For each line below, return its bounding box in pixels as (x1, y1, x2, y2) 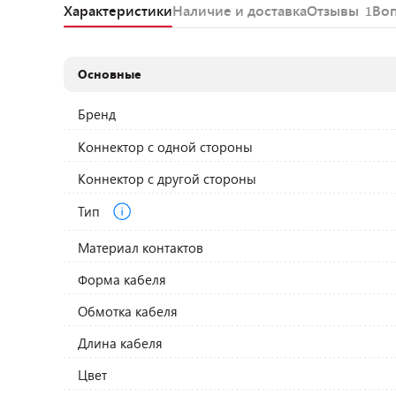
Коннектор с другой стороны (78, 170, 257, 187)
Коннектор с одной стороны (78, 138, 254, 156)
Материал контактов (78, 239, 204, 256)
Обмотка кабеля (78, 302, 179, 320)
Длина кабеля (78, 334, 164, 352)
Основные (78, 65, 142, 82)
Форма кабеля (78, 270, 167, 288)
